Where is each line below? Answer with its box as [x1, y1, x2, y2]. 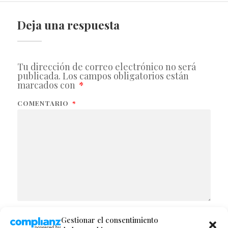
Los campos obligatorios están [62, 69, 189, 82]
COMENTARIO [17, 98, 71, 107]
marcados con [17, 78, 77, 91]
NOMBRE [17, 215, 49, 224]
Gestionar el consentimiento [61, 215, 158, 225]
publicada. [17, 69, 61, 82]
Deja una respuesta [17, 17, 120, 33]
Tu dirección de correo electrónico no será [17, 60, 196, 73]
